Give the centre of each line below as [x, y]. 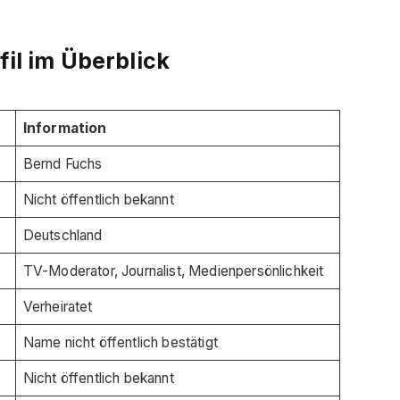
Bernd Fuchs [62, 164]
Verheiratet [58, 307]
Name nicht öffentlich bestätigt [120, 343]
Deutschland [62, 236]
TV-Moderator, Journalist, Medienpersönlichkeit [173, 271]
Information [65, 129]
